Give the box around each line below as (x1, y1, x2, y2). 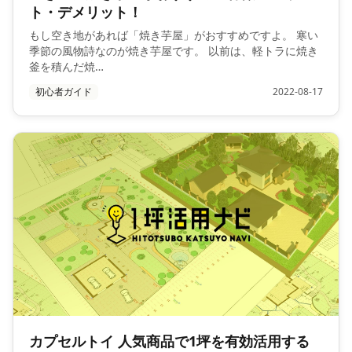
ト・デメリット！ (29, 2, 142, 22)
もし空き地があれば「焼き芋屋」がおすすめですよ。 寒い (29, 27, 318, 43)
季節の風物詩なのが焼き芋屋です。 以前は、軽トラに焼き (29, 43, 318, 59)
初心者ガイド (35, 85, 92, 99)
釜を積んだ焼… (29, 59, 104, 75)
